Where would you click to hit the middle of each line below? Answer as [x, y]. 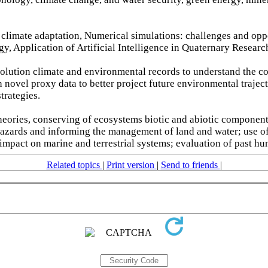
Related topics [74, 165]
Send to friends [190, 165]
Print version [131, 165]
